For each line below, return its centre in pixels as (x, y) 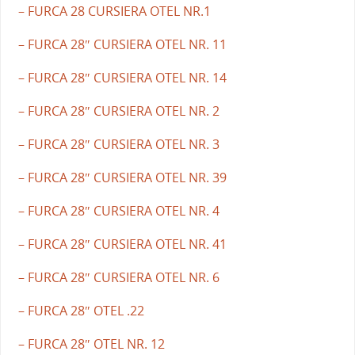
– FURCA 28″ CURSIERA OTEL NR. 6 (118, 277)
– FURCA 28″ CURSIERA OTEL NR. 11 (122, 44)
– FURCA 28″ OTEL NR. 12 (91, 344)
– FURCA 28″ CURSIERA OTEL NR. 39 (122, 177)
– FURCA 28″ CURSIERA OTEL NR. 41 (122, 244)
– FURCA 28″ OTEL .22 (81, 310)
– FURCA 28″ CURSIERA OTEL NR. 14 (122, 77)
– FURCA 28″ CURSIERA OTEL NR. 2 (118, 111)
